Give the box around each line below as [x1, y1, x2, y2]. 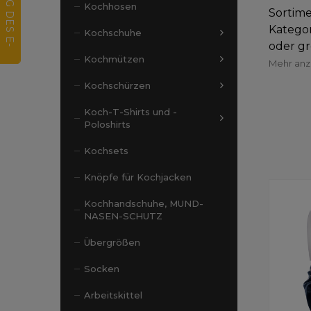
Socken [84, 263, 119, 274]
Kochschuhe [84, 27, 142, 38]
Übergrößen [84, 237, 140, 248]
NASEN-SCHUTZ [84, 210, 162, 221]
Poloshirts [84, 119, 131, 130]
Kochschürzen [84, 80, 151, 91]
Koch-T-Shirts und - [84, 106, 177, 117]
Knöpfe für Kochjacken [84, 171, 192, 183]
